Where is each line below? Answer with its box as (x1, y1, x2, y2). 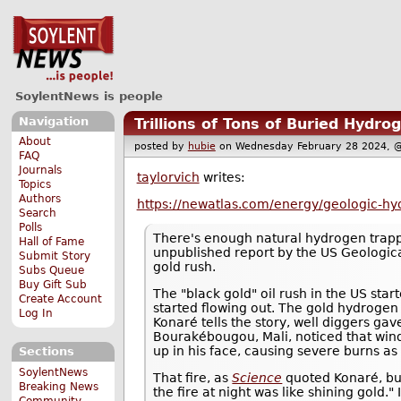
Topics (19, 178, 52, 192)
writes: (199, 169, 245, 184)
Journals (19, 164, 63, 177)
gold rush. (153, 260, 217, 275)
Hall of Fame (19, 235, 85, 249)
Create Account (19, 293, 103, 306)
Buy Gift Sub (19, 278, 88, 292)
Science (232, 371, 283, 386)
